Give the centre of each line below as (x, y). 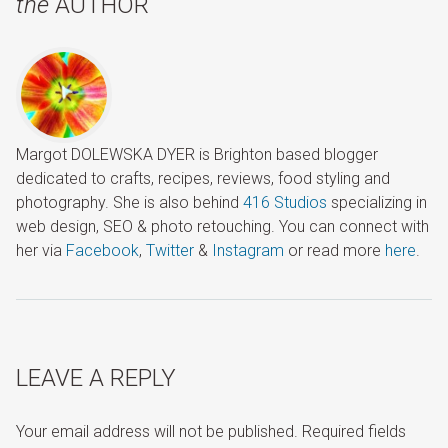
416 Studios (285, 202)
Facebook (102, 250)
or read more (334, 250)
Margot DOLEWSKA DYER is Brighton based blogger (197, 154)
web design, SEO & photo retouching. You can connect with (222, 226)
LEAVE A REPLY (96, 377)
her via (41, 250)
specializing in (377, 202)
